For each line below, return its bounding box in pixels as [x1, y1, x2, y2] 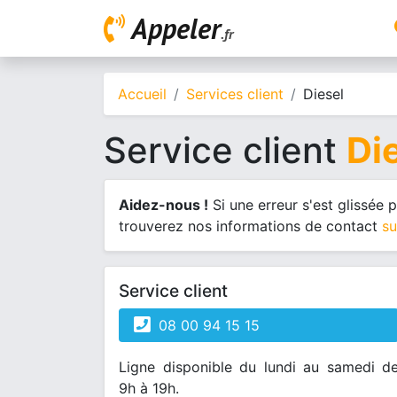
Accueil [118, 85, 167, 103]
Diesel [303, 85, 344, 103]
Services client [186, 85, 284, 103]
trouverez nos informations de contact [119, 217, 382, 235]
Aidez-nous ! [119, 196, 208, 214]
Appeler [131, 10, 221, 47]
